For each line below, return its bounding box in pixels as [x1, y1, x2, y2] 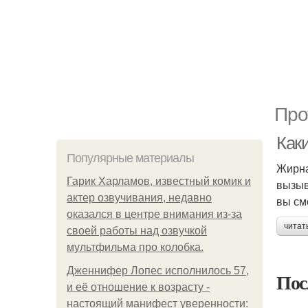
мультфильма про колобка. [67, 241, 203, 253]
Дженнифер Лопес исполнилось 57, [67, 265, 249, 276]
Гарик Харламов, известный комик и [67, 175, 251, 187]
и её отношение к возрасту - [67, 281, 210, 293]
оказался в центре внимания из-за [67, 208, 242, 220]
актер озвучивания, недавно [67, 192, 212, 203]
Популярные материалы [67, 151, 194, 165]
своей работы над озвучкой [67, 225, 207, 236]
